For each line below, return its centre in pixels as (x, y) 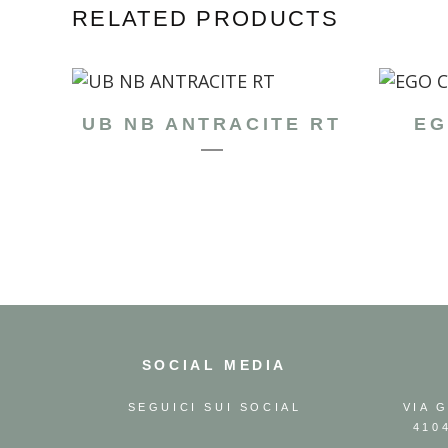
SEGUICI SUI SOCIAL (214, 407)
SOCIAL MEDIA (214, 365)
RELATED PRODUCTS (205, 19)
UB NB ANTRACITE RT (212, 124)
